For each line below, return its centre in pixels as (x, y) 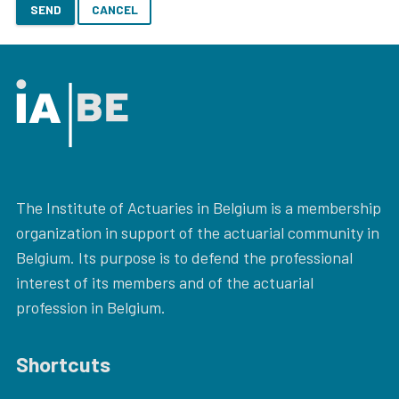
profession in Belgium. (91, 308)
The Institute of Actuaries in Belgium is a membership (199, 208)
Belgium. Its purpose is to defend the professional (184, 258)
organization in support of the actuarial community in (198, 233)
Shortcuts (63, 365)
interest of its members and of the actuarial (165, 283)
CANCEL (114, 10)
